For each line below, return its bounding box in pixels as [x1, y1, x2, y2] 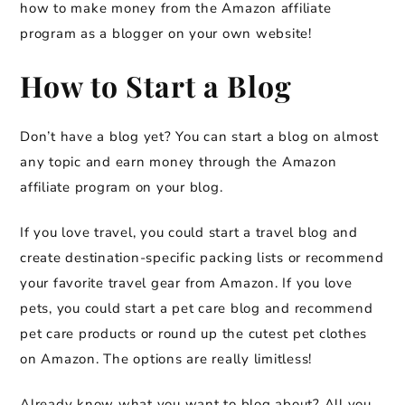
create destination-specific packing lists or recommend [20, 249, 384, 268]
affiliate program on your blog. [20, 178, 223, 197]
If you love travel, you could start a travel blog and [20, 223, 358, 242]
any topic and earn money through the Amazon [20, 153, 337, 172]
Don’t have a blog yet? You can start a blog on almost [20, 127, 379, 146]
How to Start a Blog [20, 66, 292, 106]
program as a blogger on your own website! [20, 24, 312, 43]
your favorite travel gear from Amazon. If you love [20, 274, 353, 293]
